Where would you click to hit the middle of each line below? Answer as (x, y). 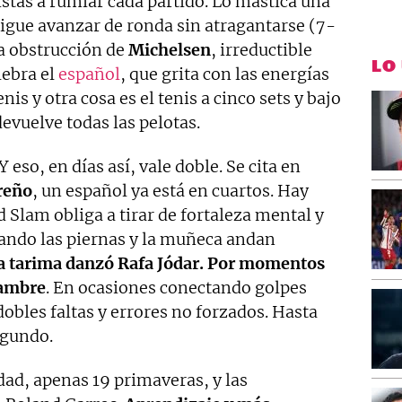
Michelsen (170, 50)
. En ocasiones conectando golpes (176, 288)
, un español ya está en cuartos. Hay (170, 191)
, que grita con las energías (225, 74)
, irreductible (262, 50)
